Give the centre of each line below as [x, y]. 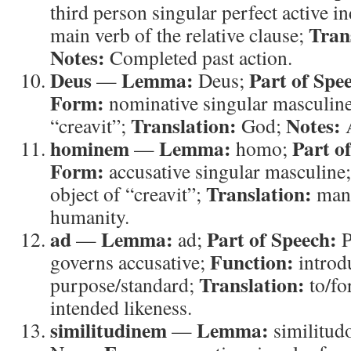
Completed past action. [199, 57]
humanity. [90, 216]
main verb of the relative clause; [179, 34]
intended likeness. [121, 307]
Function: [252, 262]
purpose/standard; [125, 284]
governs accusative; [130, 262]
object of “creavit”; [128, 194]
